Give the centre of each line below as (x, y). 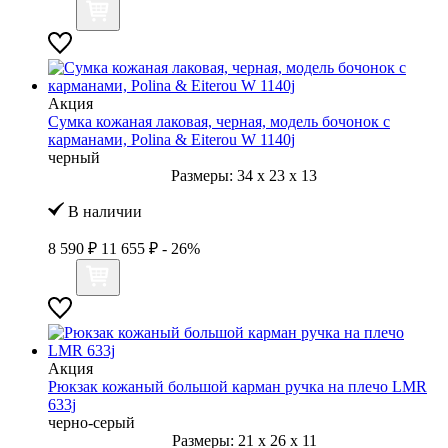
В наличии (103, 211)
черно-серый (91, 422)
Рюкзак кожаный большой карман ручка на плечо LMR (237, 386)
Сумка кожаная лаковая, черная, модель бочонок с (219, 121)
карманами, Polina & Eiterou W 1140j (171, 139)
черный (74, 157)
